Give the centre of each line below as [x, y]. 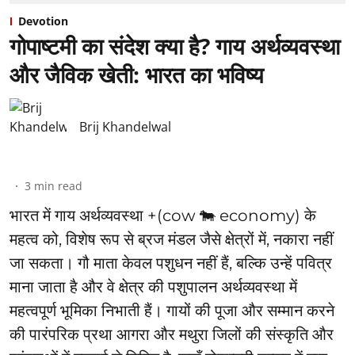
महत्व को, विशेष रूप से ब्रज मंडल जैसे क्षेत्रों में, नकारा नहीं [172, 240]
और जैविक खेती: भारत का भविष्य [137, 75]
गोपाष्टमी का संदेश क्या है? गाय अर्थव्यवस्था [175, 46]
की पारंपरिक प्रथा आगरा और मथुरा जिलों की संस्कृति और [172, 335]
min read [58, 186]
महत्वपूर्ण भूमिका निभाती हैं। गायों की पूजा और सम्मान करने [172, 311]
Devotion [43, 21]
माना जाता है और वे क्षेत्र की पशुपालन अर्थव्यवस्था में [153, 287]
